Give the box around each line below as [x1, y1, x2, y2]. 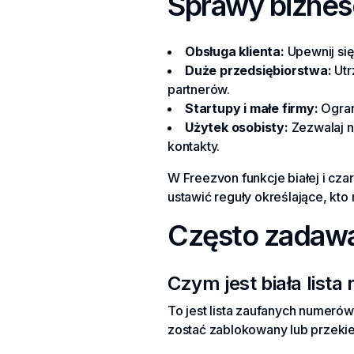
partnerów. [168, 81, 230, 97]
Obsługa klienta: [185, 43, 284, 59]
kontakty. [168, 138, 220, 154]
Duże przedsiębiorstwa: [185, 62, 332, 78]
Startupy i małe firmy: [185, 100, 318, 116]
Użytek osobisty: [185, 119, 288, 135]
